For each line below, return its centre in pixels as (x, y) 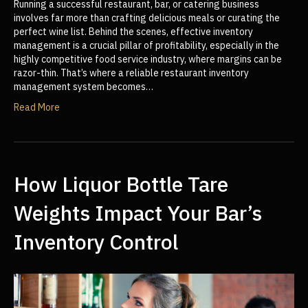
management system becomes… (84, 86)
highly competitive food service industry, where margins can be (148, 59)
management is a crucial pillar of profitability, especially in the (146, 45)
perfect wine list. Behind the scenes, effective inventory (133, 31)
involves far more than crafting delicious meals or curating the (147, 18)
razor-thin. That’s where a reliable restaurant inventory (131, 73)
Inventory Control (96, 241)
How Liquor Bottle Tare (121, 184)
